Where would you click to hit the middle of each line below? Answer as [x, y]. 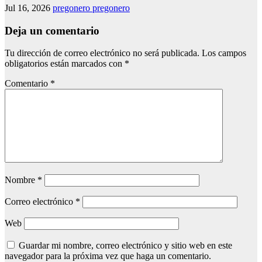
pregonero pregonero [91, 8]
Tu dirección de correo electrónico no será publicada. [102, 53]
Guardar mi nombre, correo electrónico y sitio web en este [125, 246]
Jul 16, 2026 [29, 8]
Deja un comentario [52, 30]
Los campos [224, 53]
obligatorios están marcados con [65, 64]
